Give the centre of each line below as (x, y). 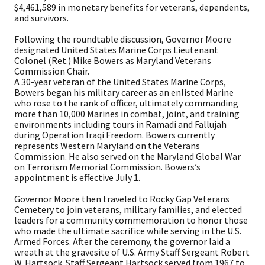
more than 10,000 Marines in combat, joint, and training (127, 114)
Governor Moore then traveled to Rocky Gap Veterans (122, 199)
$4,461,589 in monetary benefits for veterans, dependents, (132, 7)
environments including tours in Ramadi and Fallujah (120, 125)
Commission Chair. (52, 71)
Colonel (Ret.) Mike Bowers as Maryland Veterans (113, 61)
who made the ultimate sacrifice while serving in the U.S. (128, 231)
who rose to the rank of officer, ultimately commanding (126, 103)
